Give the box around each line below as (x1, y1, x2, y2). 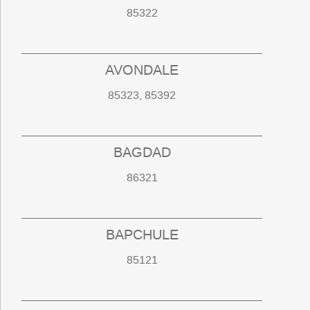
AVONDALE (105, 61, 179, 80)
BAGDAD (113, 143, 171, 162)
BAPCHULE (105, 226, 179, 244)
